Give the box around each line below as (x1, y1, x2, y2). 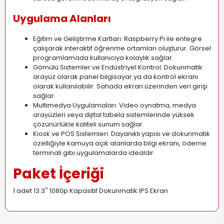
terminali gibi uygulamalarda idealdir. (33, 147, 155, 157)
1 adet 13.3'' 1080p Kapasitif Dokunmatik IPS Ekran (13, 185, 168, 195)
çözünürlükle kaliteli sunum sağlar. (33, 119, 144, 129)
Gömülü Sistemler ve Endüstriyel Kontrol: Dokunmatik (33, 62, 202, 72)
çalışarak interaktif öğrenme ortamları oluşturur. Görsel (33, 43, 211, 53)
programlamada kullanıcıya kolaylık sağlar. (33, 52, 173, 62)
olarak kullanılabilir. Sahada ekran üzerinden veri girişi (33, 81, 207, 91)
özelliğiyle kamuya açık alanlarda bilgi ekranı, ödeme (33, 138, 206, 148)
